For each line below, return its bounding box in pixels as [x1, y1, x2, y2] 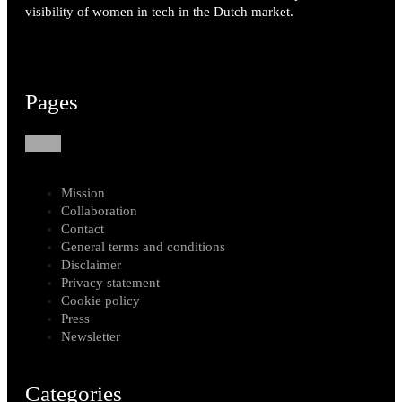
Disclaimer [61, 257, 121, 272]
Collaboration [61, 203, 137, 218]
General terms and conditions [61, 239, 225, 254]
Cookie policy [61, 293, 140, 308]
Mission [61, 185, 105, 200]
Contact [61, 221, 104, 236]
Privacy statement [61, 275, 160, 290]
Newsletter [61, 328, 120, 344]
